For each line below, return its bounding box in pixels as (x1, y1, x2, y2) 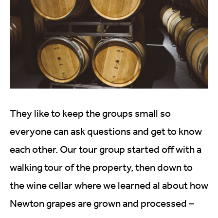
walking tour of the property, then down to (10, 161, 193, 173)
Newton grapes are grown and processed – (10, 197, 194, 209)
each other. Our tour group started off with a (10, 143, 201, 155)
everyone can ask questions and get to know (10, 125, 202, 137)
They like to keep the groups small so (10, 107, 171, 119)
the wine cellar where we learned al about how (10, 179, 208, 191)
